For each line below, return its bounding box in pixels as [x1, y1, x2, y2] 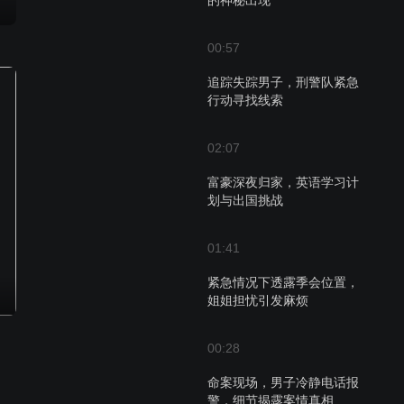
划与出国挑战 [207, 193, 283, 207]
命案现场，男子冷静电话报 [207, 375, 359, 390]
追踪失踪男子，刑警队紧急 [207, 75, 359, 89]
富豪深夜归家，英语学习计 [207, 175, 359, 189]
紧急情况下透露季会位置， [207, 275, 359, 289]
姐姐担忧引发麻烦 [207, 293, 308, 308]
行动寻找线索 [207, 93, 283, 107]
